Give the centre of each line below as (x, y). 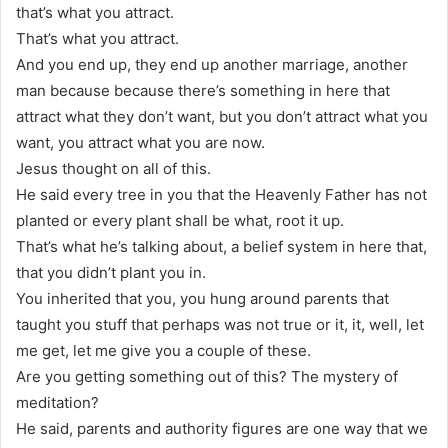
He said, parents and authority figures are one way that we (222, 428)
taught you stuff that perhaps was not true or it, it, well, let (220, 324)
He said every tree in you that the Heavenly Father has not (221, 194)
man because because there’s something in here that (203, 90)
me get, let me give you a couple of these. (163, 350)
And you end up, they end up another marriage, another (212, 64)
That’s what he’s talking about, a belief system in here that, (221, 246)
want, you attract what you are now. (140, 142)
